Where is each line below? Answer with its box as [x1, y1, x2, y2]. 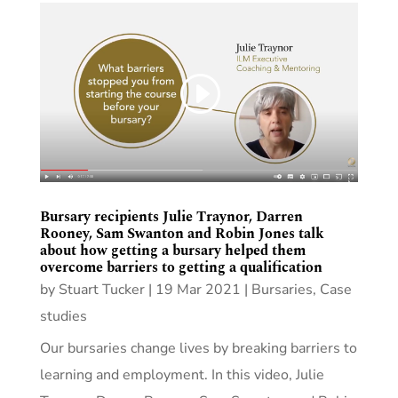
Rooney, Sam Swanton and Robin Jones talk [39, 223, 324, 245]
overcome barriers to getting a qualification [39, 257, 322, 279]
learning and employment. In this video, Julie [39, 365, 324, 386]
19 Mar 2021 [155, 280, 241, 300]
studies [39, 306, 87, 327]
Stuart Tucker [58, 280, 145, 300]
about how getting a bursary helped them [39, 240, 306, 262]
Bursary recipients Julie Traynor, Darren [39, 206, 303, 228]
